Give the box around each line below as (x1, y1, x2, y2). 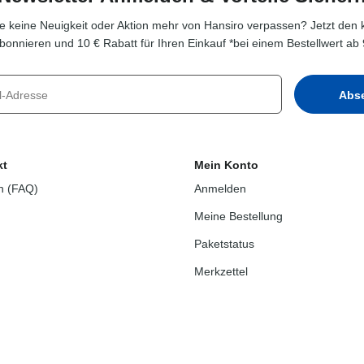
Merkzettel (194, 265, 248, 279)
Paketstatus (194, 237, 254, 251)
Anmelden (194, 182, 246, 196)
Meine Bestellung (194, 210, 283, 223)
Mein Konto (194, 158, 258, 172)
